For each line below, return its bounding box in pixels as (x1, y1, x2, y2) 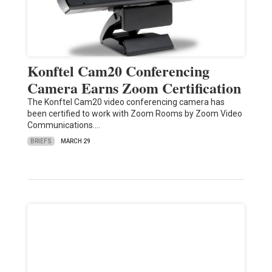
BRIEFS (30, 137, 52, 144)
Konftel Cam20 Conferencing (27, 60, 209, 82)
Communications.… (27, 120, 100, 131)
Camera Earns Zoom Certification (27, 77, 241, 99)
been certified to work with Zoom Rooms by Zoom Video (27, 109, 242, 119)
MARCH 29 (60, 138, 90, 145)
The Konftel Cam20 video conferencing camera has (27, 97, 225, 107)
